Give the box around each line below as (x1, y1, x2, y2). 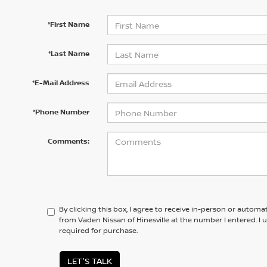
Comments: (47, 136, 89, 146)
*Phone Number (32, 107, 89, 117)
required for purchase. (59, 225, 138, 235)
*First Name (47, 19, 89, 29)
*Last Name (48, 48, 89, 58)
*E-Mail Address (32, 77, 89, 88)
